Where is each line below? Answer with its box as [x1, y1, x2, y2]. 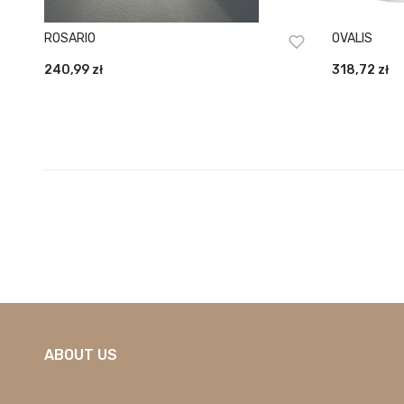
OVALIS [331, 31, 372, 47]
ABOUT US [43, 346, 117, 364]
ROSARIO [43, 31, 96, 47]
